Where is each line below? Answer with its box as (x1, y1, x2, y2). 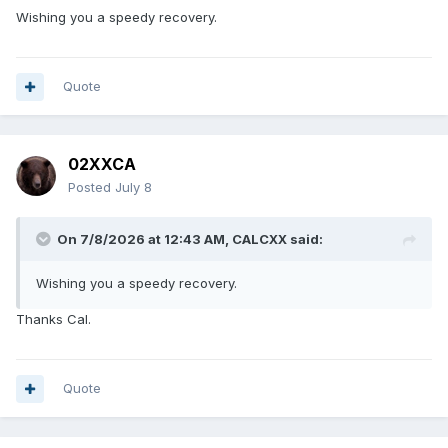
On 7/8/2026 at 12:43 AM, (57, 231, 232, 248)
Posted (68, 179, 115, 196)
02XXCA (68, 154, 136, 175)
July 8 (115, 179, 152, 196)
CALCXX (232, 231, 287, 248)
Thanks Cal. (16, 311, 91, 328)
